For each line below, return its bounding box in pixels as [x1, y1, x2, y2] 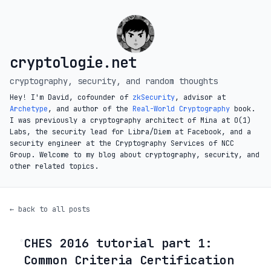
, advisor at [175, 93, 226, 102]
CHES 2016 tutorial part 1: [24, 235, 212, 251]
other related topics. [10, 162, 99, 171]
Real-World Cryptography [132, 104, 230, 114]
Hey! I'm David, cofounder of [10, 93, 132, 102]
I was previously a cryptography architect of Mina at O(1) [10, 116, 251, 125]
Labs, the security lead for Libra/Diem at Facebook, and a [10, 127, 251, 137]
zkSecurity [132, 93, 175, 102]
